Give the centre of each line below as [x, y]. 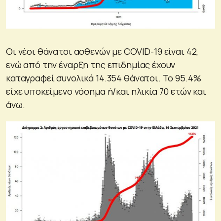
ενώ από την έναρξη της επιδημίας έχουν [91, 65]
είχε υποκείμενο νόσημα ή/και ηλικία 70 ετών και [106, 92]
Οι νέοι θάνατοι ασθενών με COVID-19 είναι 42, [102, 52]
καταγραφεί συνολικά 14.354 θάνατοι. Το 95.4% [104, 78]
